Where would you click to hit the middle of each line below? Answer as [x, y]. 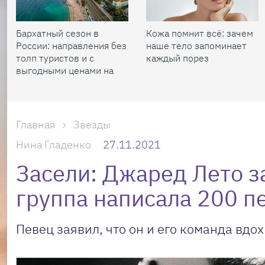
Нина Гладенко [54, 145]
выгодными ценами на [65, 70]
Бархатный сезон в [57, 33]
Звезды [92, 125]
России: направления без [71, 46]
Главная [36, 125]
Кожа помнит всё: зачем [200, 33]
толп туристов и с [55, 58]
